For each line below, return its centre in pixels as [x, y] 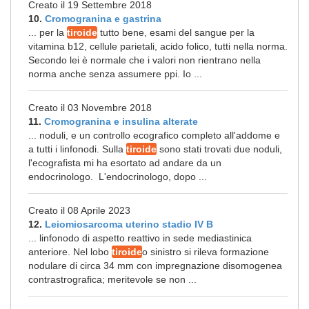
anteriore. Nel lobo [70, 252]
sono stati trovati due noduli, [221, 149]
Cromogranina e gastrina [103, 19]
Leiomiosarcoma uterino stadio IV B [129, 224]
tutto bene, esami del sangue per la [176, 32]
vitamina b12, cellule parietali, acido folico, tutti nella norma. [158, 46]
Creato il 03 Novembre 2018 [90, 108]
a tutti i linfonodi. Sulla [77, 149]
